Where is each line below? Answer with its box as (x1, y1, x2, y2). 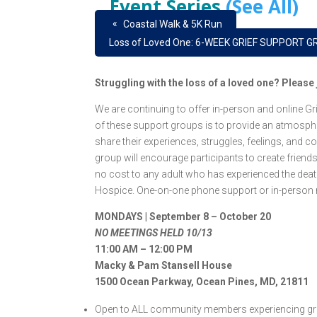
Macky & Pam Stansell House (95, 260, 233, 271)
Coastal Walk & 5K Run (121, 18, 223, 30)
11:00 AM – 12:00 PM (95, 243, 193, 255)
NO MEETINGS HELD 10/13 (95, 227, 213, 238)
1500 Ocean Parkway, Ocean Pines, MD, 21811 (95, 276, 309, 287)
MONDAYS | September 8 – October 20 (95, 211, 272, 222)
